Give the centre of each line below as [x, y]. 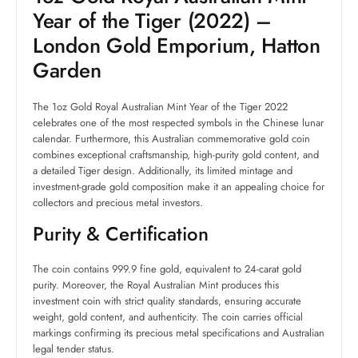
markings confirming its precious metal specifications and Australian [179, 333]
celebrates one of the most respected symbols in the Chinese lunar [178, 123]
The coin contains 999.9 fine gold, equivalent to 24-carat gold [167, 269]
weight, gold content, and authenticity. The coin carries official [168, 317]
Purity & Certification [121, 234]
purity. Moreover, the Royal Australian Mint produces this [156, 285]
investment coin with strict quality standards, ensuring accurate [167, 301]
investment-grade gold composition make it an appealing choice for [179, 187]
